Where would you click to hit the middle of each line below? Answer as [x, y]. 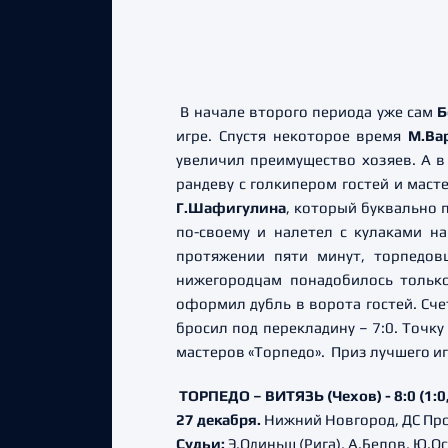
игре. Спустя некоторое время [289, 135]
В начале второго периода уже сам [307, 111]
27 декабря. [218, 419]
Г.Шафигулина [231, 207]
